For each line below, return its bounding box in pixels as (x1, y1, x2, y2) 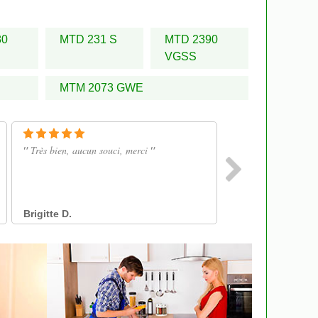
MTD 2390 (165, 33, 218, 45)
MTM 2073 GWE (60, 81, 143, 94)
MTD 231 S (60, 33, 117, 45)
